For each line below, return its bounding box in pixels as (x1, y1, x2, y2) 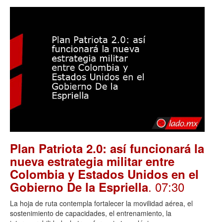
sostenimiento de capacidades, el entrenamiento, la (10, 208, 171, 219)
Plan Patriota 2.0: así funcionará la (10, 140, 204, 157)
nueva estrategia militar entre (10, 153, 174, 170)
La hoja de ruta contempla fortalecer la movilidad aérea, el (10, 198, 193, 209)
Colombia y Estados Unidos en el (10, 166, 199, 183)
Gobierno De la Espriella (10, 178, 148, 196)
